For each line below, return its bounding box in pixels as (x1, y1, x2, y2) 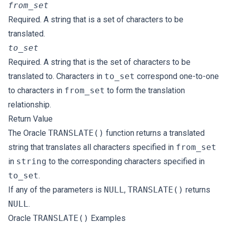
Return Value (8, 114, 53, 124)
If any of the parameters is (8, 185, 104, 195)
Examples (89, 213, 126, 223)
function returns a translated (104, 128, 205, 138)
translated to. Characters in (8, 71, 104, 81)
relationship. (8, 100, 51, 109)
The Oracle (8, 128, 48, 138)
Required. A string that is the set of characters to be (8, 57, 191, 67)
